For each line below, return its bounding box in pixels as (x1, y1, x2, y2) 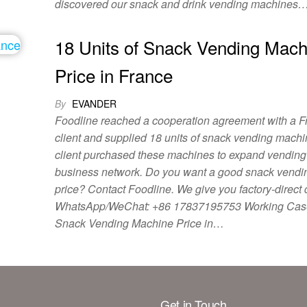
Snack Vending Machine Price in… (55, 215, 225, 231)
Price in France (55, 62, 173, 88)
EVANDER (72, 97, 117, 110)
